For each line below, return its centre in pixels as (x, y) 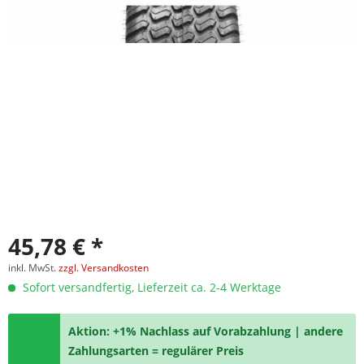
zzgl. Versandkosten (104, 268)
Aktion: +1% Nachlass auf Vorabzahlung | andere (206, 331)
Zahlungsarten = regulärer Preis (156, 351)
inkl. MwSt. (33, 268)
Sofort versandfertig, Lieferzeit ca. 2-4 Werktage (150, 287)
